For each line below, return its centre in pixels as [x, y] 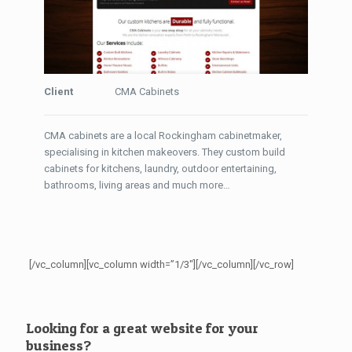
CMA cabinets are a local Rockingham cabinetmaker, [163, 135]
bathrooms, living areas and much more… [137, 185]
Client [58, 91]
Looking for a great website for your [142, 328]
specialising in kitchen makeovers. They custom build [164, 152]
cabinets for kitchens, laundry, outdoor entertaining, [160, 168]
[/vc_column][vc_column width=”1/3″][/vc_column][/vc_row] [161, 264]
